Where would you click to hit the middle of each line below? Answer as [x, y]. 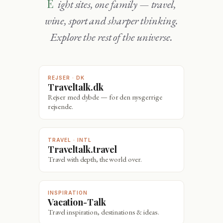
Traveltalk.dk [79, 87]
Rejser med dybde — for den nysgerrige [105, 97]
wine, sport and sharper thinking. [111, 21]
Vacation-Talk [79, 202]
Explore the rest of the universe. [111, 37]
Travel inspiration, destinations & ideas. [103, 212]
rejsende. [60, 107]
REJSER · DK [66, 78]
